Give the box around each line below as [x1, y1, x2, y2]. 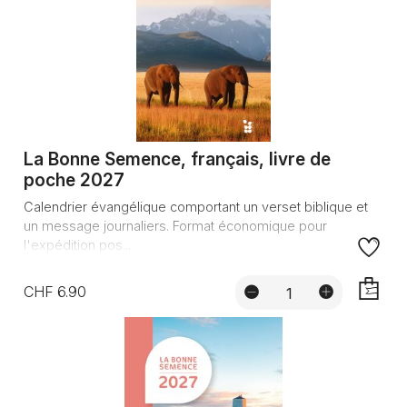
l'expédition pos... [23, 237, 131, 253]
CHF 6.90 [23, 283, 86, 302]
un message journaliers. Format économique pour [23, 218, 327, 234]
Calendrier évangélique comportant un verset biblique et [23, 199, 368, 215]
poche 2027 [23, 169, 124, 192]
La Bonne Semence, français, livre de [23, 148, 331, 171]
